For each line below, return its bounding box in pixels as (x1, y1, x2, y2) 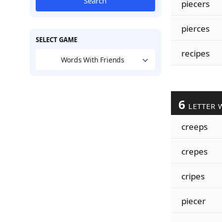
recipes (181, 48, 210, 59)
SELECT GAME (35, 35, 77, 44)
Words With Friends (60, 55, 125, 64)
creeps (181, 121, 208, 132)
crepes (181, 146, 208, 157)
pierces (181, 23, 210, 34)
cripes (181, 170, 205, 182)
